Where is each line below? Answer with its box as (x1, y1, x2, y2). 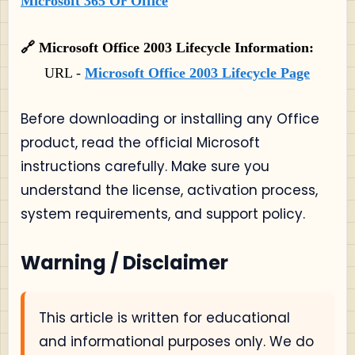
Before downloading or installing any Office (21, 109, 319, 128)
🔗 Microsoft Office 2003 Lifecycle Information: (21, 40, 314, 55)
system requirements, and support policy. (21, 204, 305, 223)
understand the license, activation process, (21, 181, 318, 200)
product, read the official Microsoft (21, 133, 260, 152)
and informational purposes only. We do (39, 332, 314, 351)
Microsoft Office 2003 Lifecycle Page (85, 65, 310, 81)
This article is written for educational (39, 308, 290, 327)
